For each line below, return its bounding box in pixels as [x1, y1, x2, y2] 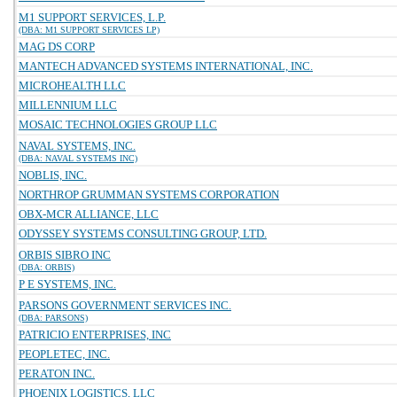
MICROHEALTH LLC [19, 79, 126, 92]
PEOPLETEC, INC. [19, 347, 110, 361]
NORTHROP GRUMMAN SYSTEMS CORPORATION [19, 188, 279, 201]
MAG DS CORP [19, 40, 95, 53]
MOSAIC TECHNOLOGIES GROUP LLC [19, 118, 217, 131]
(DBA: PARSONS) [19, 313, 88, 323]
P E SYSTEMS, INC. [19, 277, 116, 291]
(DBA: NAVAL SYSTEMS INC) [19, 153, 137, 163]
